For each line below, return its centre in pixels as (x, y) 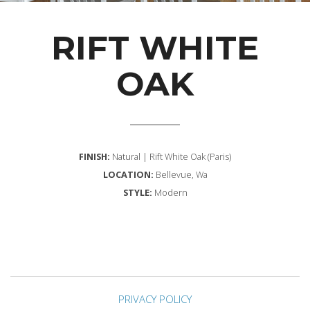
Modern (171, 192)
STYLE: (138, 192)
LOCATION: (128, 174)
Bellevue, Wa (180, 174)
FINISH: (94, 156)
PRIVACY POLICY (155, 299)
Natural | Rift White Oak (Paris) (171, 156)
